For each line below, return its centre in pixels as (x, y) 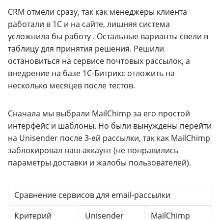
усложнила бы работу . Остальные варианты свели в (108, 37)
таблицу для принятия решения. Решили (86, 49)
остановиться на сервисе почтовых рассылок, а (99, 61)
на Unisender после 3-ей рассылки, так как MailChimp (109, 138)
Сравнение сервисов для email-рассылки (92, 195)
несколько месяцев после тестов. (71, 86)
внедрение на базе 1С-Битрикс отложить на (91, 73)
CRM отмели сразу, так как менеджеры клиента (97, 12)
